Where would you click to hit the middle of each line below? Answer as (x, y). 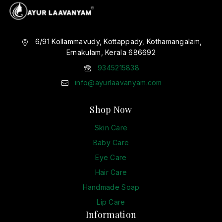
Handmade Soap (111, 187)
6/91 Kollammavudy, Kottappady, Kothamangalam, (118, 42)
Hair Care (111, 172)
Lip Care (111, 202)
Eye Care (111, 157)
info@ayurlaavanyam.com (118, 82)
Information (111, 215)
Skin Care (111, 128)
